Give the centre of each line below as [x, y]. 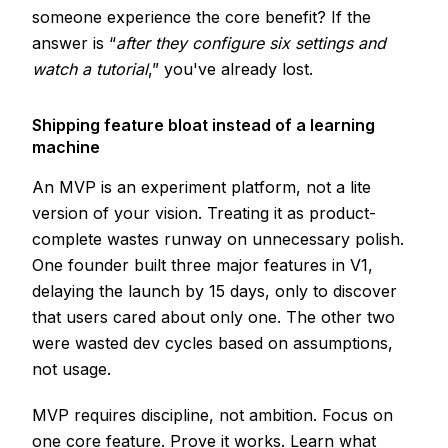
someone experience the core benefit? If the [201, 17]
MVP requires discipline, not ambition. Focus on [212, 415]
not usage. [71, 369]
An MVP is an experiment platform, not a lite [201, 187]
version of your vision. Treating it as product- [204, 213]
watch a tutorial [90, 69]
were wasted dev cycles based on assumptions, [212, 343]
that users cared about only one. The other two [213, 317]
